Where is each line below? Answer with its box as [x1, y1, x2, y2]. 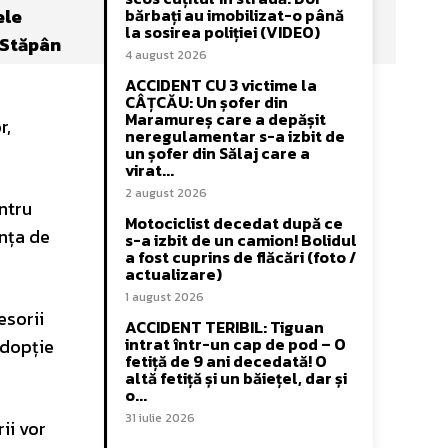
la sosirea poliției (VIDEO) [125, 20, 320, 44]
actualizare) [125, 262, 222, 286]
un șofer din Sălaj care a [125, 141, 310, 165]
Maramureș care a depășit [125, 107, 326, 131]
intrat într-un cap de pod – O [125, 332, 346, 356]
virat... [125, 158, 174, 182]
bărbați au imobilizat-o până [125, 3, 344, 27]
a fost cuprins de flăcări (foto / [125, 245, 356, 269]
